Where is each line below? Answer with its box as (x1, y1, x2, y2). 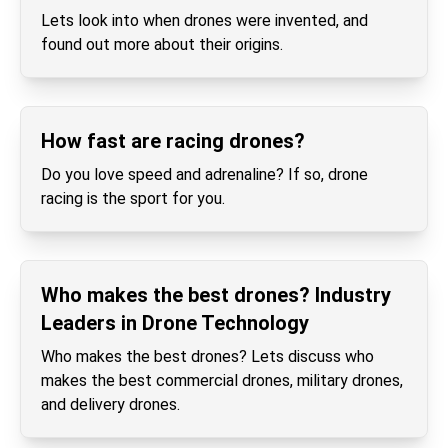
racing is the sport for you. (41, 189, 225, 208)
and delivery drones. (41, 395, 180, 414)
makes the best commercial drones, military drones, (41, 371, 403, 390)
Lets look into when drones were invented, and (41, 11, 368, 30)
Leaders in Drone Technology (41, 311, 309, 335)
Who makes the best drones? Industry (41, 283, 391, 307)
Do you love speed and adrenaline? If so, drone (41, 165, 368, 184)
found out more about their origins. (41, 35, 283, 54)
